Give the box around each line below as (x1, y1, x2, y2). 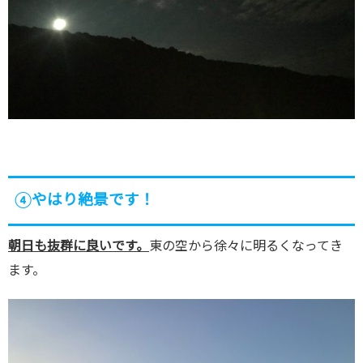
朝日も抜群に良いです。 (8, 239, 149, 253)
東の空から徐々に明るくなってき (149, 239, 343, 253)
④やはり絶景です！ (15, 192, 155, 208)
